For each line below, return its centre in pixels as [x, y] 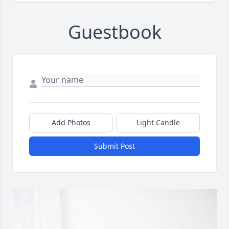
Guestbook [114, 32]
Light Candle [158, 122]
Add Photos [71, 122]
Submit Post [114, 146]
